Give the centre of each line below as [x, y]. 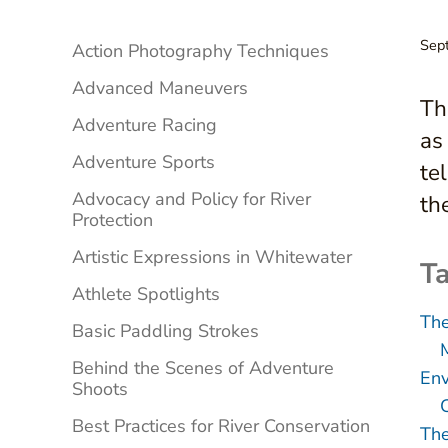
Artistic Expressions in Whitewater [212, 257]
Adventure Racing [144, 125]
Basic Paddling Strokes [165, 331]
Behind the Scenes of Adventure [203, 368]
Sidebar [133, 54]
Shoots [100, 389]
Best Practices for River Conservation [221, 426]
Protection [112, 220]
